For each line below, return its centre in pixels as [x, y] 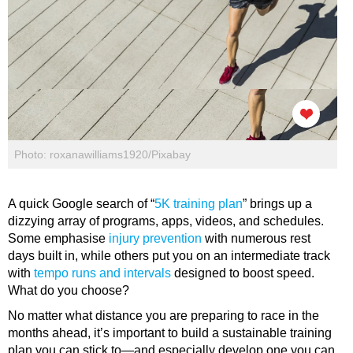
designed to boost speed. [244, 273]
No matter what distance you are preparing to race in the [163, 316]
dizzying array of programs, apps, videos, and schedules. [166, 221]
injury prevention [155, 239]
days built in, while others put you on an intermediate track [169, 256]
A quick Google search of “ [81, 204]
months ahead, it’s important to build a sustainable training [170, 333]
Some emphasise [58, 239]
